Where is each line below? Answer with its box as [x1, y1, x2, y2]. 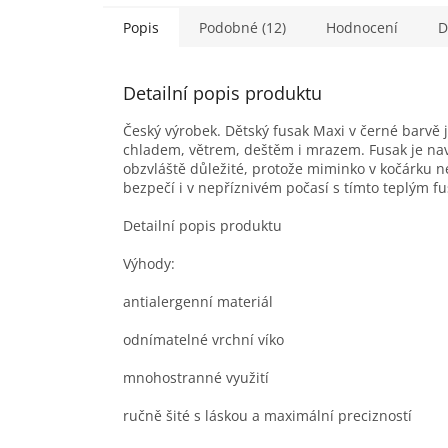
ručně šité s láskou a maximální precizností [123, 405, 412, 425]
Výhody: [123, 253, 175, 273]
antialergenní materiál [123, 291, 273, 311]
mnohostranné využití [123, 367, 269, 387]
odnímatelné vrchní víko [123, 329, 284, 349]
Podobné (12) [199, 17, 286, 37]
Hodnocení [326, 17, 398, 37]
